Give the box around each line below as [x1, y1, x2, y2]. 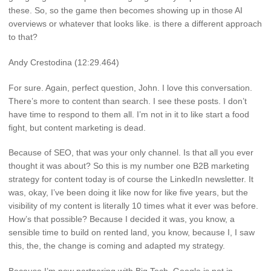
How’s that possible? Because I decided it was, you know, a [8, 214, 235, 224]
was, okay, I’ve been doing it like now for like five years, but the [8, 188, 248, 198]
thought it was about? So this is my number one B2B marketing [8, 161, 249, 171]
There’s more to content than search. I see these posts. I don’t [8, 96, 247, 106]
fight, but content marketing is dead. [8, 122, 146, 132]
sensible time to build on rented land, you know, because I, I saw [8, 227, 255, 238]
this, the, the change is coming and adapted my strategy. [8, 241, 225, 251]
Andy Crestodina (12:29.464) [8, 57, 119, 67]
